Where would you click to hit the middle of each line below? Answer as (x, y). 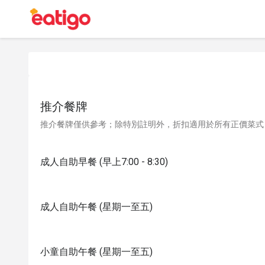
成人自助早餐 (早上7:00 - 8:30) (104, 162)
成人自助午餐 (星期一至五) (96, 207)
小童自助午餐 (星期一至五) (96, 252)
